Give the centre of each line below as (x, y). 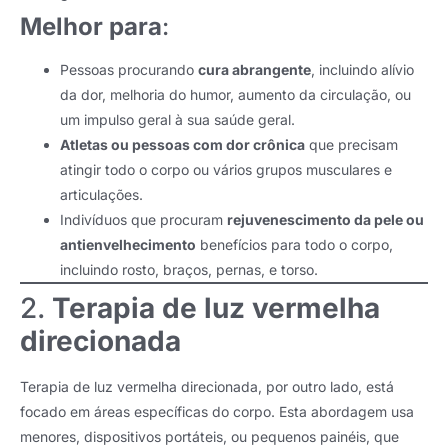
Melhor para (91, 26)
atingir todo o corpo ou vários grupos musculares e (226, 169)
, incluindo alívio (362, 69)
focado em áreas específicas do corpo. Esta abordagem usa (217, 411)
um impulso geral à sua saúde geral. (177, 119)
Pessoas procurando (129, 69)
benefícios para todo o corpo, (294, 244)
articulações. (101, 194)
